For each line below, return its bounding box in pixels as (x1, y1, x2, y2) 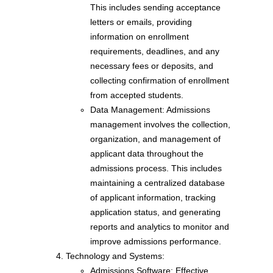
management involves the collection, (90, 119, 230, 130)
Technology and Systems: (66, 251, 165, 261)
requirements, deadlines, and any (90, 46, 219, 57)
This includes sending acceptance (90, 2, 221, 13)
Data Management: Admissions (90, 105, 210, 115)
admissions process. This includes (90, 163, 222, 174)
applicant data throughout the (90, 149, 204, 159)
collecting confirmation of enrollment (90, 76, 229, 86)
